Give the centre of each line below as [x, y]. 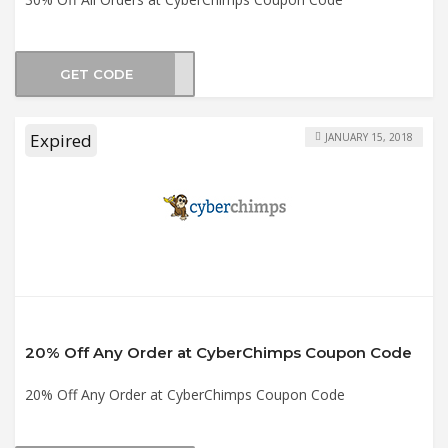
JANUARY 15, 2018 [369, 137]
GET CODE [96, 74]
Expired [61, 140]
